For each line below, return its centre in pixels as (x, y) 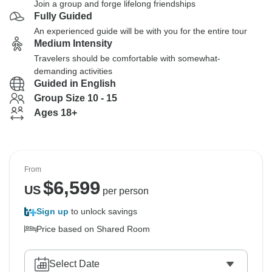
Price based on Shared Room (93, 229)
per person (124, 191)
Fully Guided (63, 16)
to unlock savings (103, 211)
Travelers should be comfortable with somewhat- (127, 58)
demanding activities (73, 71)
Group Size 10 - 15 (76, 98)
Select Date (74, 264)
